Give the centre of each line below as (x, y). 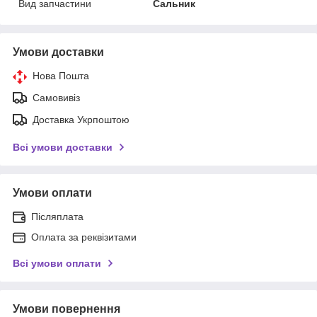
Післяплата (57, 216)
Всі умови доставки (63, 147)
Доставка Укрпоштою (81, 119)
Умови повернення (67, 309)
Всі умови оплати (57, 263)
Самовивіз (56, 97)
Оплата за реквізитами (84, 237)
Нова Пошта (61, 75)
